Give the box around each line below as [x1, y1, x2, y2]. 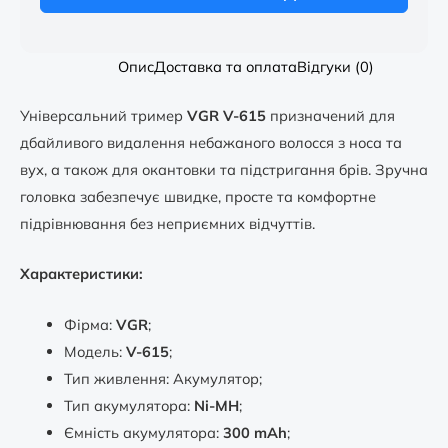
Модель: [63, 341, 126, 361]
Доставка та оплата [153, 57, 297, 77]
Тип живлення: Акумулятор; [63, 368, 262, 388]
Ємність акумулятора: [63, 422, 223, 442]
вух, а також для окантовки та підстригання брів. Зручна [20, 160, 428, 180]
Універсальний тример [20, 106, 187, 126]
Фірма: [63, 314, 116, 334]
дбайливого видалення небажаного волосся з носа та [20, 133, 402, 153]
